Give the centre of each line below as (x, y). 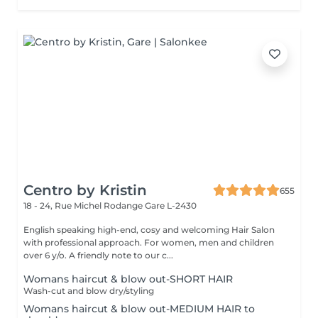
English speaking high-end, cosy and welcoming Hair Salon (149, 230)
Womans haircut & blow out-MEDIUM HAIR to (139, 309)
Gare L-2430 (171, 205)
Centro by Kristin (85, 190)
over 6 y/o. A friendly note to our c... (121, 255)
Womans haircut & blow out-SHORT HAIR (128, 279)
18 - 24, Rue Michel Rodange (84, 205)
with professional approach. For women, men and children (149, 242)
